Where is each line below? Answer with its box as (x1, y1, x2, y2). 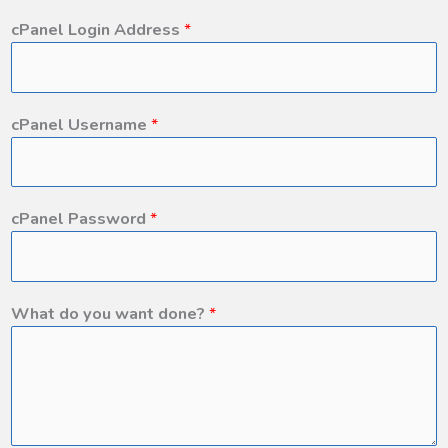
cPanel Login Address (11, 18, 184, 42)
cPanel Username (11, 112, 151, 136)
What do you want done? (11, 301, 209, 325)
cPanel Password (11, 207, 150, 231)
